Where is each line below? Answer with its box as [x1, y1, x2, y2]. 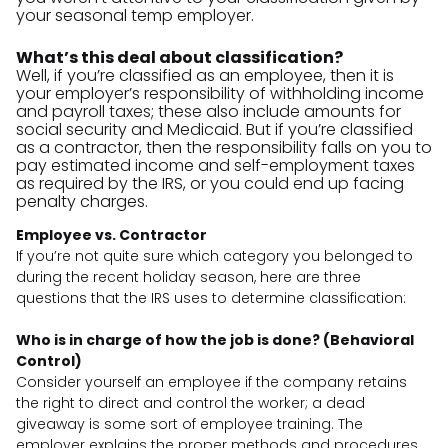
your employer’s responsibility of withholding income [16, 81, 424, 105]
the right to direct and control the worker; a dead [16, 392, 365, 413]
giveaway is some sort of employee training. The [16, 413, 363, 434]
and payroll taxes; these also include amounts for [16, 99, 401, 123]
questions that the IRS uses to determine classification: [16, 287, 406, 308]
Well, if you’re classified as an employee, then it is [16, 63, 394, 87]
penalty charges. [16, 189, 148, 213]
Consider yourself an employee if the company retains [16, 371, 407, 392]
